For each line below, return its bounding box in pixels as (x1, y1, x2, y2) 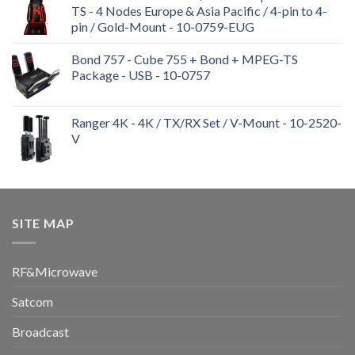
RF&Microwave (12, 263, 97, 279)
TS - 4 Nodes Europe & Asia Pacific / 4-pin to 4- (71, 3, 327, 19)
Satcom (12, 293, 53, 309)
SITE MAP (12, 216, 74, 231)
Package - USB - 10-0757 (71, 67, 210, 83)
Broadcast (12, 323, 69, 339)
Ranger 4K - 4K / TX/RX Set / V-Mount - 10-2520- (71, 115, 342, 131)
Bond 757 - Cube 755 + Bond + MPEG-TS (71, 52, 298, 67)
